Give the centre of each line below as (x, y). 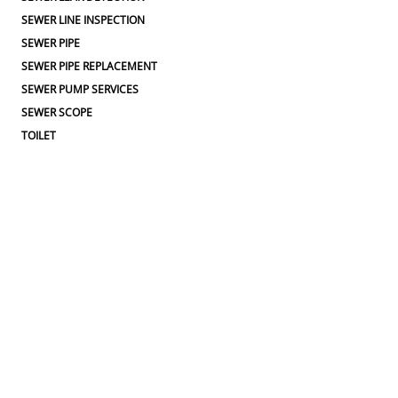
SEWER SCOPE (57, 112)
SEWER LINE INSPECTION (83, 20)
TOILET (39, 135)
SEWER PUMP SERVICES (80, 89)
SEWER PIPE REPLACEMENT (89, 66)
